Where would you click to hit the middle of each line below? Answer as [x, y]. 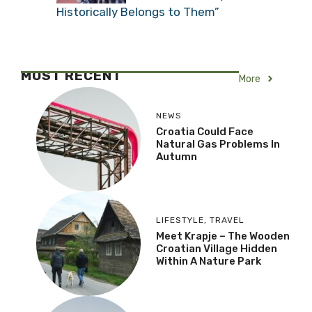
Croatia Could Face [205, 132]
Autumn [177, 157]
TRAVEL [227, 220]
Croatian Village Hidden [217, 249]
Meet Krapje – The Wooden [223, 236]
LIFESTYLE [180, 220]
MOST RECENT [71, 75]
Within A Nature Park [209, 262]
